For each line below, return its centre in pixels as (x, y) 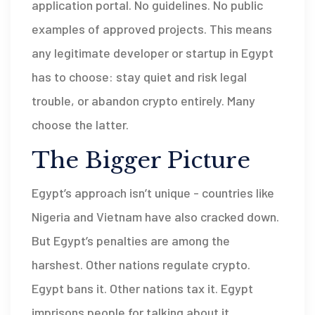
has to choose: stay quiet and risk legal (139, 76)
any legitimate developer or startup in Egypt (153, 52)
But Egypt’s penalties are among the (131, 240)
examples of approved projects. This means (152, 28)
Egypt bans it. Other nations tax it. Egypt (142, 288)
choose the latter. (80, 124)
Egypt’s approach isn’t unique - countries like (153, 192)
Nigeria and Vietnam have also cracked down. (155, 216)
